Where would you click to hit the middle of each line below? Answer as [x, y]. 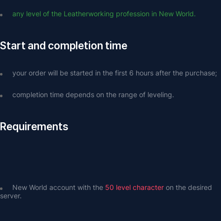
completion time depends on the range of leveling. [93, 94]
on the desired [188, 187]
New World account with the [59, 187]
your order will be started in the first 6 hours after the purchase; [115, 73]
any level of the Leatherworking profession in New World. [104, 14]
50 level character [134, 187]
